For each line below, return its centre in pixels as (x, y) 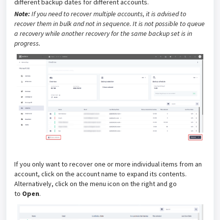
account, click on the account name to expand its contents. (100, 174)
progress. (28, 43)
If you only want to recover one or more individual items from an (108, 164)
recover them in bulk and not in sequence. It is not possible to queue (110, 23)
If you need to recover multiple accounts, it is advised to (108, 14)
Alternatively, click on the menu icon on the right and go (96, 184)
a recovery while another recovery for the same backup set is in (103, 33)
